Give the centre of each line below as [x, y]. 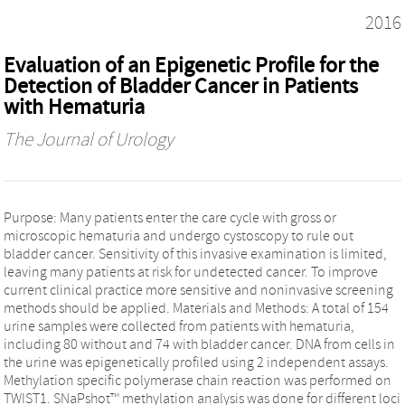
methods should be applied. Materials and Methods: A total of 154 [196, 308]
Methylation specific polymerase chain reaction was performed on [198, 380]
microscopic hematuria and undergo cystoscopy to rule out [179, 235]
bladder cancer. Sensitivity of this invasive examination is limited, [195, 254]
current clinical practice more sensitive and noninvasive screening [198, 290]
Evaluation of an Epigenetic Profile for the [191, 65]
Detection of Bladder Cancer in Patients [181, 86]
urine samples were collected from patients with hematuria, [179, 326]
